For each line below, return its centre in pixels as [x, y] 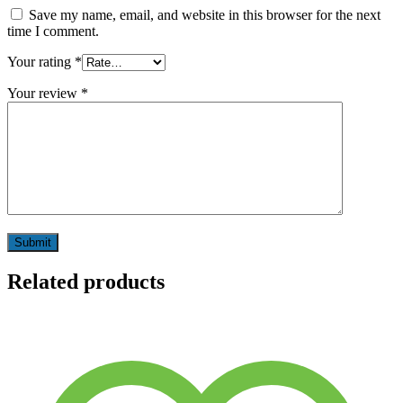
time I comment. [53, 31]
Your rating [41, 62]
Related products [86, 282]
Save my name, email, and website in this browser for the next [205, 15]
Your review [44, 94]
